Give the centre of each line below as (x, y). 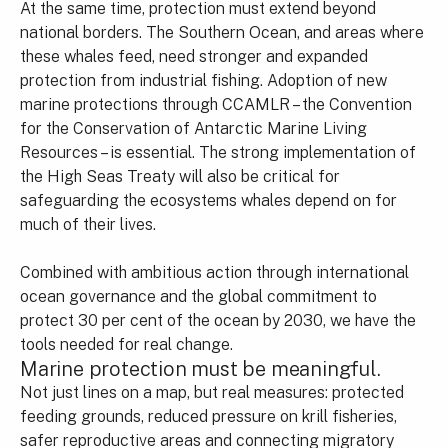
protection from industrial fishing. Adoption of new (203, 80)
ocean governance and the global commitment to (198, 296)
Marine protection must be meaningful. (200, 368)
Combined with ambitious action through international (214, 272)
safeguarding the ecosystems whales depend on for (208, 200)
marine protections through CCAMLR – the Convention (216, 104)
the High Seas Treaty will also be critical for (180, 176)
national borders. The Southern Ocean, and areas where (222, 32)
